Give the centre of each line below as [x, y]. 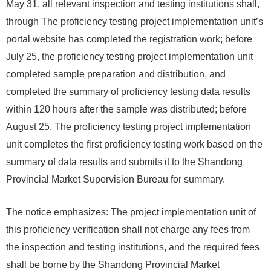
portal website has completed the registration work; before [129, 39]
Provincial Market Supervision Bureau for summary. [116, 179]
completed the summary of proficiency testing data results [128, 92]
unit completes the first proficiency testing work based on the [134, 144]
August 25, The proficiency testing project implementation [129, 127]
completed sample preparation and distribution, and [116, 74]
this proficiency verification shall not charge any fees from [128, 230]
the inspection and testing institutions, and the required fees [133, 247]
